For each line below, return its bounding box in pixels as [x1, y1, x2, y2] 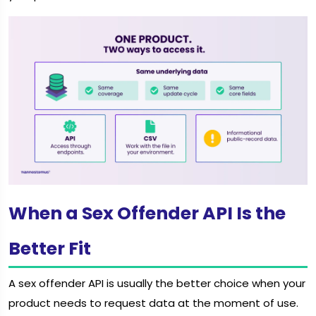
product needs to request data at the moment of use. [8, 296, 298, 311]
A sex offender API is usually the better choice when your [8, 276, 305, 291]
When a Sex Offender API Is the [8, 200, 286, 226]
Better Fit [8, 236, 91, 261]
